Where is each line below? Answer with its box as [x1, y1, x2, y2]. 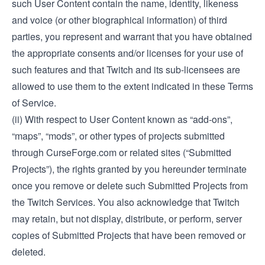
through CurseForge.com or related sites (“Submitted [12, 146, 231, 159]
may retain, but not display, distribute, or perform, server [12, 212, 242, 225]
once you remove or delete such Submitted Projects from [12, 179, 248, 192]
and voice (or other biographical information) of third [12, 13, 227, 27]
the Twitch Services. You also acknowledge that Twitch [12, 195, 240, 209]
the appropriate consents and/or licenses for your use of [12, 46, 243, 60]
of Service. [12, 96, 56, 109]
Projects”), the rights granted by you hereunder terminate [12, 162, 247, 176]
